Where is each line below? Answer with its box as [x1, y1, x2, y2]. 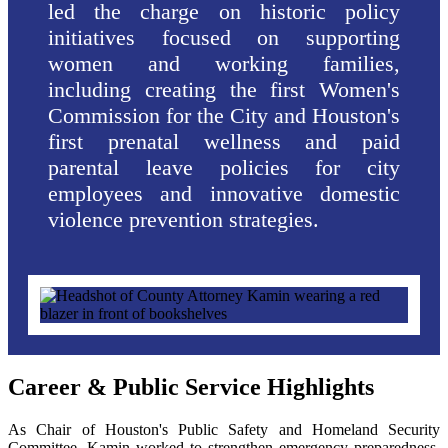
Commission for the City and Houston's [48, 102, 400, 128]
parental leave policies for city [48, 154, 400, 180]
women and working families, [48, 50, 400, 76]
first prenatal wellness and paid [48, 128, 400, 154]
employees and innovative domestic [48, 180, 400, 206]
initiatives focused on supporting [48, 24, 400, 50]
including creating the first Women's [48, 76, 400, 102]
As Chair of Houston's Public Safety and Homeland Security [8, 421, 440, 439]
